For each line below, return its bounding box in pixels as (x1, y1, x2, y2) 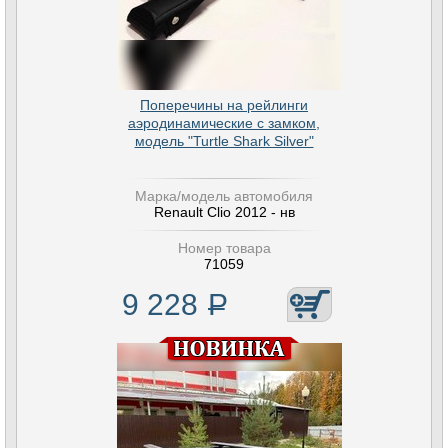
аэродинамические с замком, (128, 115, 320, 131)
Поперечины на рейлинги (140, 97, 308, 113)
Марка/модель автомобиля (135, 188, 313, 204)
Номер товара (177, 240, 271, 256)
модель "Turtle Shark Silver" (134, 133, 314, 149)
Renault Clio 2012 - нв (153, 204, 295, 220)
